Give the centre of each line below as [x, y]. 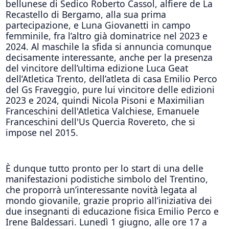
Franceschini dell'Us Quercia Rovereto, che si [100, 121]
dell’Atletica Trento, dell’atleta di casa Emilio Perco [111, 78]
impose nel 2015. [42, 132]
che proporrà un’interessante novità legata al [101, 189]
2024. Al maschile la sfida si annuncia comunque [108, 46]
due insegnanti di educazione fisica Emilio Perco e [112, 211]
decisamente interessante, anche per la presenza [109, 57]
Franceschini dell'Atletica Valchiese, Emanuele [102, 111]
